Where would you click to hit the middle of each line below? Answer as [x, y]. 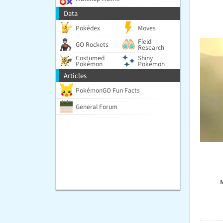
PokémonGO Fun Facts [108, 90]
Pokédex [88, 28]
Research [151, 47]
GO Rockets [92, 44]
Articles [75, 75]
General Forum [97, 106]
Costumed [90, 57]
